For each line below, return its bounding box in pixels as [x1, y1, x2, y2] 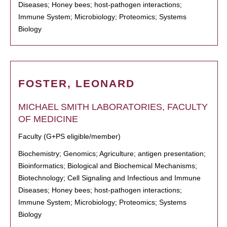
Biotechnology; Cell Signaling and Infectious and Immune [18, 174, 201, 182]
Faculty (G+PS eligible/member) [18, 132, 121, 140]
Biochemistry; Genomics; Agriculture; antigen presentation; [18, 149, 206, 158]
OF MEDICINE [18, 114, 78, 124]
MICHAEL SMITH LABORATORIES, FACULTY [18, 102, 208, 112]
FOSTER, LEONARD [18, 78, 135, 89]
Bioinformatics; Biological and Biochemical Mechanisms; [18, 162, 197, 170]
